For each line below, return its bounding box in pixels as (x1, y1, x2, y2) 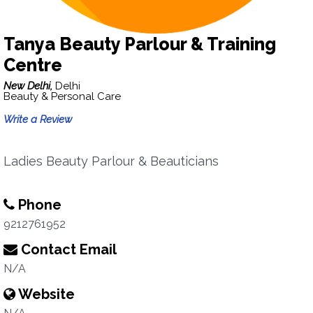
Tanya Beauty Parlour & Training (3, 34, 276, 54)
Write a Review (3, 113, 72, 126)
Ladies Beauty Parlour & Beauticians (3, 154, 219, 168)
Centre (3, 54, 62, 75)
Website (15, 286, 75, 303)
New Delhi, (3, 80, 55, 92)
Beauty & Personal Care (3, 90, 121, 103)
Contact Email (17, 241, 117, 258)
